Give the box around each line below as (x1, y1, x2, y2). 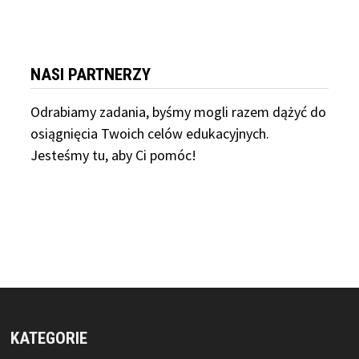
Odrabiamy (30, 102, 97, 121)
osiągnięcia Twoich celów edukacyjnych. (30, 123, 270, 143)
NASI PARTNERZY (30, 64, 151, 84)
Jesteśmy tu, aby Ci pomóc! (30, 145, 197, 164)
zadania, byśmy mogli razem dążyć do (96, 102, 327, 121)
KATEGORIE (10, 328, 88, 348)
